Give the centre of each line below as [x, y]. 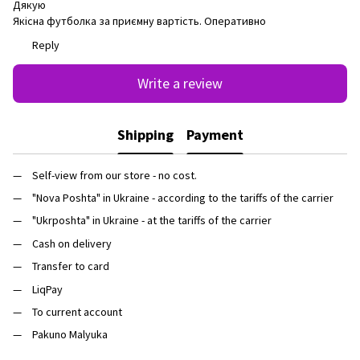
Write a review [180, 84]
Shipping [145, 135]
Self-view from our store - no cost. [115, 175]
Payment [215, 135]
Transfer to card [71, 266]
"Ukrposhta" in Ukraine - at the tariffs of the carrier [152, 221]
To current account [77, 311]
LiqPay [47, 289]
